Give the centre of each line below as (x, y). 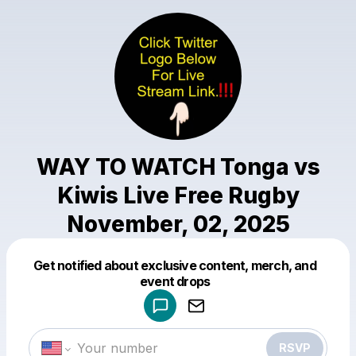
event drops (175, 281)
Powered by (152, 275)
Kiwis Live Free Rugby (178, 195)
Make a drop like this (184, 295)
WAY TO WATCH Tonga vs (178, 167)
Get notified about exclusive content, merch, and (175, 265)
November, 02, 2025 (178, 224)
